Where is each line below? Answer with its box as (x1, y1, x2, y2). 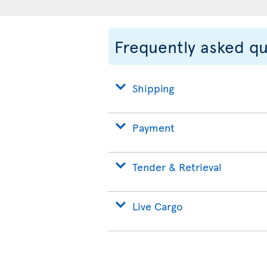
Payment (132, 120, 175, 135)
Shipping (132, 80, 174, 95)
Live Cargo (132, 198, 183, 213)
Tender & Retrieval (132, 159, 222, 174)
